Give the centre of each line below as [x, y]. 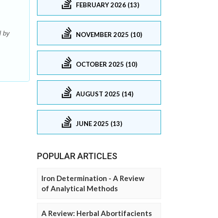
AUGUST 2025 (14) [105, 94]
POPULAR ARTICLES [77, 156]
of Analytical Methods [80, 188]
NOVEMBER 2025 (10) [109, 34]
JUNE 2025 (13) [99, 123]
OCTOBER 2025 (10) [107, 64]
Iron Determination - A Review [93, 178]
